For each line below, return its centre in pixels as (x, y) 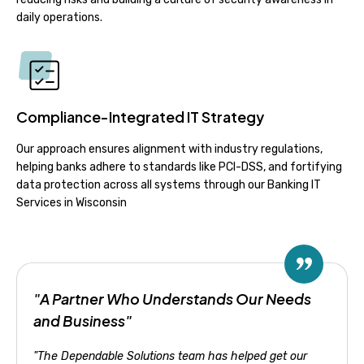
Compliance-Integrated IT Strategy (140, 116)
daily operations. (59, 17)
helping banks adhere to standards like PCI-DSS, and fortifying (179, 167)
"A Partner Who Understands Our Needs (172, 298)
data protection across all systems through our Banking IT (169, 184)
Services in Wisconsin (71, 202)
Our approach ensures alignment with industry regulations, (169, 149)
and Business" (82, 320)
